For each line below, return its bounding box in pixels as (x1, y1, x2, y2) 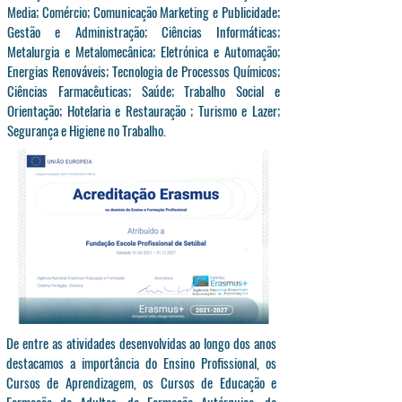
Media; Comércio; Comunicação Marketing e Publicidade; (7, 2, 280, 22)
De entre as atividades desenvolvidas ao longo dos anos (6, 332, 276, 353)
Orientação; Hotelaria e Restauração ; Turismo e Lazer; (7, 100, 280, 120)
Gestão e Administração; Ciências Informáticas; (7, 22, 280, 41)
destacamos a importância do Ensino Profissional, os (6, 352, 276, 372)
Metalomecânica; (75, 41, 161, 61)
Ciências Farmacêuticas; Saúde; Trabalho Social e (7, 81, 280, 100)
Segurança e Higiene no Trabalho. (7, 120, 166, 140)
